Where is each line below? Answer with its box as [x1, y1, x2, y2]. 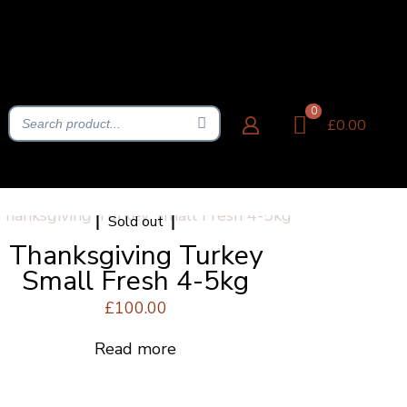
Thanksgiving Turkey [8, 237, 263, 274]
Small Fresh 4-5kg [22, 263, 250, 300]
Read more [94, 338, 177, 360]
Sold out [107, 211, 164, 232]
